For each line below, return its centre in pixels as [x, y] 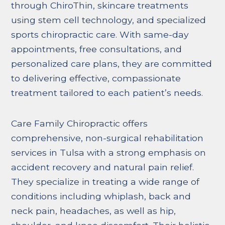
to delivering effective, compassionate [96, 78]
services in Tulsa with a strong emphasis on [109, 153]
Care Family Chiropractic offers [80, 124]
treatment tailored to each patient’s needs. [107, 93]
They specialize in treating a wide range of [105, 182]
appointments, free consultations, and [97, 49]
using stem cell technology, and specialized [109, 20]
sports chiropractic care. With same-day [100, 35]
